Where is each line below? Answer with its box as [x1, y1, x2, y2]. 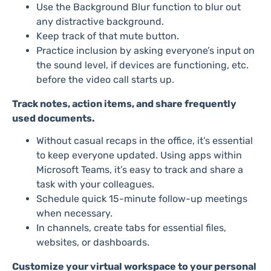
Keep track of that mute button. [36, 30, 179, 42]
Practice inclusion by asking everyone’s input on [36, 44, 255, 56]
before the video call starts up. [36, 73, 174, 85]
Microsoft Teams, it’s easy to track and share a [36, 163, 243, 175]
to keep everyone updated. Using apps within [36, 149, 242, 161]
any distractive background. [36, 15, 164, 27]
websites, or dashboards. [36, 236, 149, 248]
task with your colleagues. [36, 178, 154, 190]
